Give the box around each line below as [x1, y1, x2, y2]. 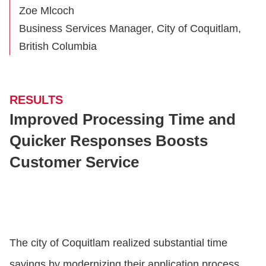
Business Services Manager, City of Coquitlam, [19, 23, 241, 35]
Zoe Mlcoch [19, 5, 74, 17]
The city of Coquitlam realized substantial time [9, 237, 227, 249]
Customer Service [9, 153, 139, 172]
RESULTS [9, 93, 63, 107]
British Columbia [19, 40, 97, 53]
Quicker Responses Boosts [9, 132, 208, 150]
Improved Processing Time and [9, 110, 236, 129]
